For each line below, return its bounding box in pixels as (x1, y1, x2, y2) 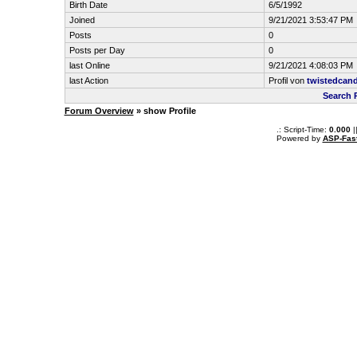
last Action (69, 76, 108, 85)
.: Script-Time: (276, 125, 329, 134)
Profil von (268, 76, 307, 85)
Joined (69, 15, 95, 25)
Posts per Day (69, 45, 125, 55)
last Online (69, 61, 110, 70)
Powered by (276, 134, 323, 143)
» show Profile (133, 106, 196, 116)
